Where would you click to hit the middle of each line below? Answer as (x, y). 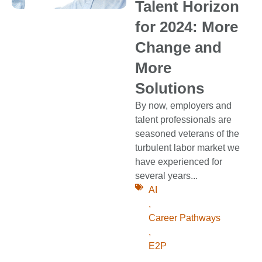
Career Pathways (184, 218)
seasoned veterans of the (187, 134)
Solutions (170, 89)
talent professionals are (184, 120)
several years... (167, 176)
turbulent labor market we (188, 148)
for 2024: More (187, 27)
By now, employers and (184, 106)
